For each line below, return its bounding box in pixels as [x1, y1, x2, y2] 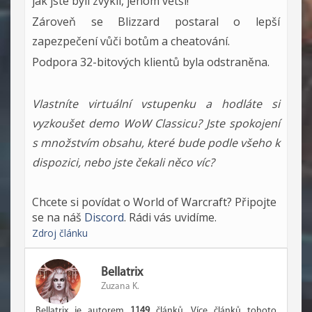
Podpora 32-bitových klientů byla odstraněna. [32, 54, 270, 70]
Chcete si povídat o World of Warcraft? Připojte [32, 194, 276, 210]
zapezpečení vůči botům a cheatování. [32, 33, 230, 49]
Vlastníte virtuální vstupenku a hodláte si [32, 96, 280, 111]
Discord [84, 210, 124, 225]
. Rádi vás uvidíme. [124, 210, 217, 225]
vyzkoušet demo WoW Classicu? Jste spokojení [32, 116, 280, 131]
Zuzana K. [101, 282, 139, 291]
